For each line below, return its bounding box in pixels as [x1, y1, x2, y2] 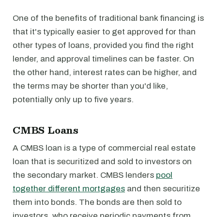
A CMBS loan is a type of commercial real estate [13, 143, 196, 153]
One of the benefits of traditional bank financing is [13, 14, 204, 23]
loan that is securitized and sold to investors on [13, 157, 192, 166]
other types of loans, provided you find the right [13, 41, 194, 50]
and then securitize [125, 184, 200, 193]
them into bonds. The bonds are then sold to [13, 198, 182, 207]
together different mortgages [13, 184, 125, 193]
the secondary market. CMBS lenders [13, 170, 156, 180]
